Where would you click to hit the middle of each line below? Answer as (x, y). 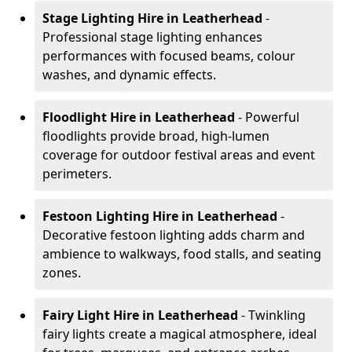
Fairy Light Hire (91, 315)
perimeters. (77, 174)
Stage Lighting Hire (103, 18)
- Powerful (269, 117)
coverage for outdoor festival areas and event (179, 155)
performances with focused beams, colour (169, 56)
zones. (62, 273)
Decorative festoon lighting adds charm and (174, 235)
